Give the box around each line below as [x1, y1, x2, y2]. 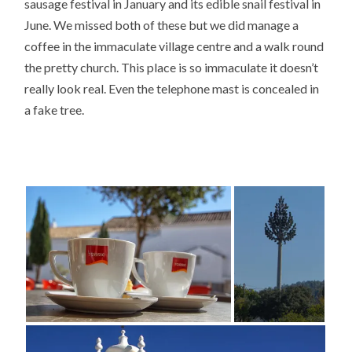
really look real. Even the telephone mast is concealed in [24, 81, 320, 97]
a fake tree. [24, 102, 85, 118]
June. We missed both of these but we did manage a [24, 17, 299, 33]
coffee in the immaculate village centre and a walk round [24, 38, 324, 54]
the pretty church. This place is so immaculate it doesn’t [24, 60, 319, 75]
